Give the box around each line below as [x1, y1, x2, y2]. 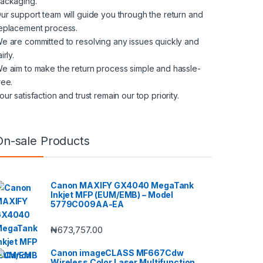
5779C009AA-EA [50, 198, 124, 209]
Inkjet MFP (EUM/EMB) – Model [50, 189, 174, 200]
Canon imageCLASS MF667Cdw [50, 248, 184, 258]
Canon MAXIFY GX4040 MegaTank [50, 180, 194, 190]
